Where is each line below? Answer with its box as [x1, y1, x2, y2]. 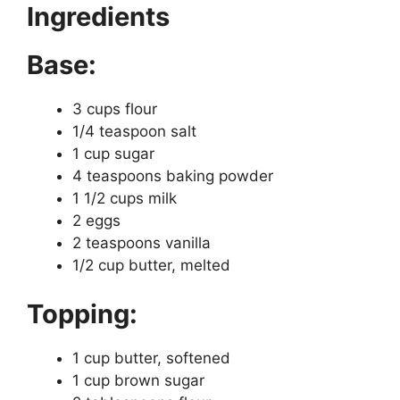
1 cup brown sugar [72, 371, 204, 390]
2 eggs [72, 211, 121, 229]
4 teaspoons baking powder [72, 166, 273, 185]
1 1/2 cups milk [72, 188, 177, 207]
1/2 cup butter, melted [72, 255, 230, 274]
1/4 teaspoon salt [72, 121, 196, 140]
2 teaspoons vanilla [72, 233, 211, 252]
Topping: [27, 298, 137, 330]
